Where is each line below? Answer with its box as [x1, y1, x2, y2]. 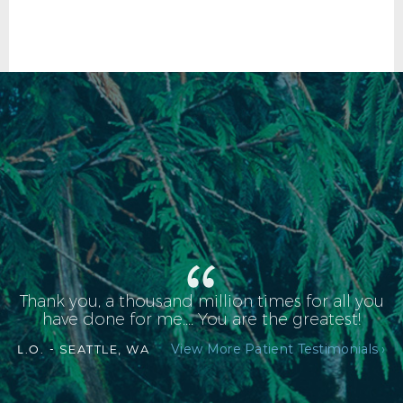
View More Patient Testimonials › [171, 341, 386, 358]
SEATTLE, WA [55, 342, 150, 357]
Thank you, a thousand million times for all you [19, 291, 384, 312]
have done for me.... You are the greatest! [42, 309, 361, 330]
